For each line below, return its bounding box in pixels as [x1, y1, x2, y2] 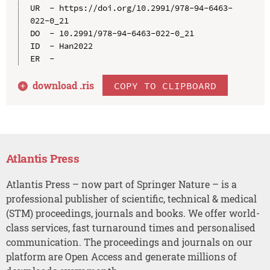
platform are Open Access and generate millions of [5, 250, 237, 263]
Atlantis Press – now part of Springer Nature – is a [5, 177, 237, 190]
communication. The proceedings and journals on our [5, 235, 253, 248]
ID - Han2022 [30, 40, 93, 51]
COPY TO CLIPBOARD [114, 79, 217, 92]
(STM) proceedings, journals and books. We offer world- [5, 206, 260, 219]
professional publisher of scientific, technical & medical [5, 192, 257, 205]
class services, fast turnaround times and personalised [5, 221, 256, 234]
